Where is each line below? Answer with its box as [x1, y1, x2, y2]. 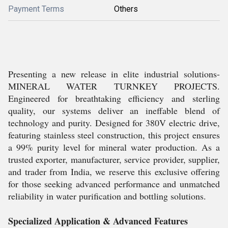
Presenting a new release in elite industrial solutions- [8, 68, 220, 80]
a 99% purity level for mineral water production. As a [8, 141, 220, 153]
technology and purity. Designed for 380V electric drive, [8, 117, 220, 129]
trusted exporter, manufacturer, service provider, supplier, [8, 153, 220, 165]
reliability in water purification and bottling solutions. [8, 190, 206, 202]
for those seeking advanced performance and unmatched [8, 178, 220, 190]
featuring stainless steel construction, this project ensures [8, 129, 220, 141]
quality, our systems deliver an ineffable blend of [8, 104, 220, 117]
